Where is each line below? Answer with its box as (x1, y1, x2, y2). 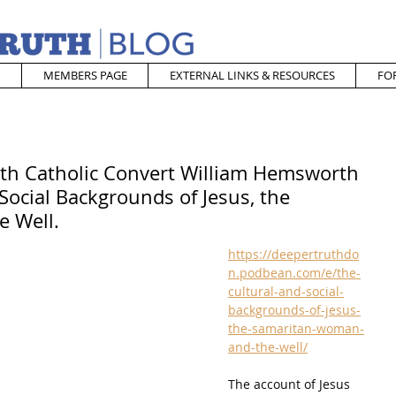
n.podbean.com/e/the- (228, 264, 361, 281)
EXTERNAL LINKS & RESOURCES (169, 67, 335, 83)
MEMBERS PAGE (42, 67, 127, 83)
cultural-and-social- (228, 283, 344, 300)
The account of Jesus (228, 376, 354, 392)
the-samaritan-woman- (228, 320, 364, 337)
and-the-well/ (228, 339, 308, 355)
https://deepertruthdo (228, 246, 359, 263)
